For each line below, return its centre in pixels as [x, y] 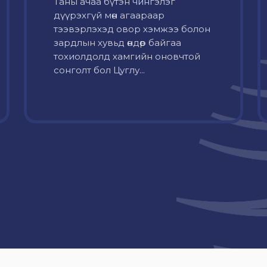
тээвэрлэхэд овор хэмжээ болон [132, 29]
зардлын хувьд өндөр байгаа [117, 43]
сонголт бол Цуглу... [99, 70]
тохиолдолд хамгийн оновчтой [127, 56]
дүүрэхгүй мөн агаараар [109, 15]
